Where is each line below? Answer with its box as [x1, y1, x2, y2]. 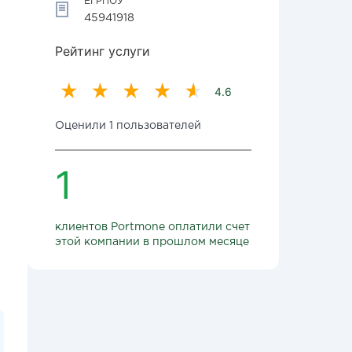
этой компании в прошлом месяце [55, 237, 249, 247]
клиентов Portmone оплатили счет [55, 222, 250, 232]
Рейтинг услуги [55, 43, 150, 59]
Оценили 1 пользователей [55, 121, 201, 130]
